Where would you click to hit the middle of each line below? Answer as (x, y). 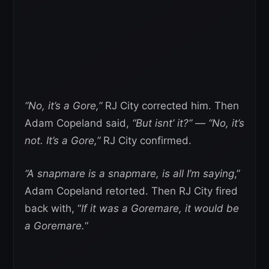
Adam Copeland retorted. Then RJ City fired (131, 191)
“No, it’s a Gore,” (63, 106)
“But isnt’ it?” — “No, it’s (188, 123)
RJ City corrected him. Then (171, 106)
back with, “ (53, 209)
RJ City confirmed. (146, 141)
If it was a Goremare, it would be (160, 209)
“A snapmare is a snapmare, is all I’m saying (129, 174)
